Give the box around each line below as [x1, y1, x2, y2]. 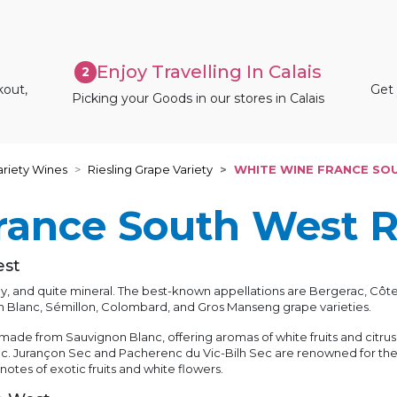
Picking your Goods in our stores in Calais [72, 90, 325, 106]
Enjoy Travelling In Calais [97, 60, 323, 82]
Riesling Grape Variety [88, 162, 213, 177]
